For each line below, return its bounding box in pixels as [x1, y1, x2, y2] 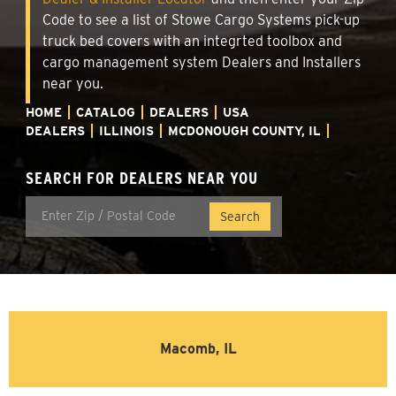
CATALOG [76, 104, 135, 119]
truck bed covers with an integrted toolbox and [42, 32, 342, 49]
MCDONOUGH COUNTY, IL [168, 123, 321, 138]
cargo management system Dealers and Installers [42, 53, 361, 71]
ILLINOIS [99, 123, 154, 138]
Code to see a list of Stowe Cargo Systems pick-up [42, 11, 360, 28]
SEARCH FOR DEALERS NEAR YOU [26, 167, 258, 188]
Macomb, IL [159, 339, 237, 357]
